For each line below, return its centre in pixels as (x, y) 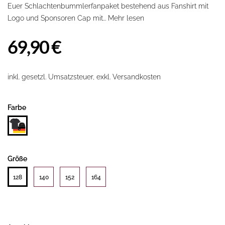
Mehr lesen (126, 18)
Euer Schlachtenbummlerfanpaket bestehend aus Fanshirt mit (108, 6)
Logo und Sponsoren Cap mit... (58, 18)
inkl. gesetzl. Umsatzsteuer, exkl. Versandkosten (84, 77)
